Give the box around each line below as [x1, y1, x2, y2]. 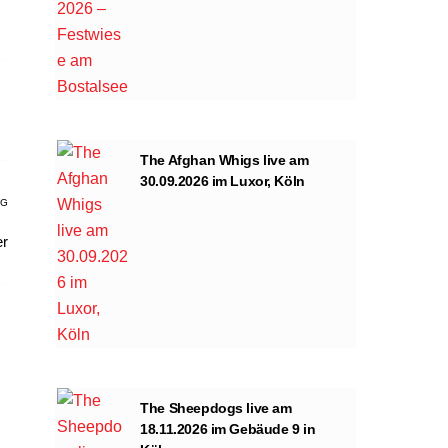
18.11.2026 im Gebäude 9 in [140, 420, 316, 437]
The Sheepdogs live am [140, 399, 292, 416]
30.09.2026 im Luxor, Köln [140, 172, 305, 189]
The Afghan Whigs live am [140, 151, 309, 168]
